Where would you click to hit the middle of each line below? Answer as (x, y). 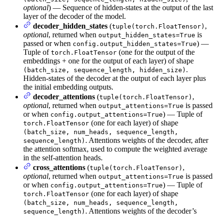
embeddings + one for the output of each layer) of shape (108, 61)
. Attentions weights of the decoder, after (147, 140)
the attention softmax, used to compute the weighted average (115, 149)
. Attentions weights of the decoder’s (141, 211)
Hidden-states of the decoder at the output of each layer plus (115, 78)
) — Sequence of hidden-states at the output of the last (131, 8)
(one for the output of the (156, 52)
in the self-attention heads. (63, 158)
